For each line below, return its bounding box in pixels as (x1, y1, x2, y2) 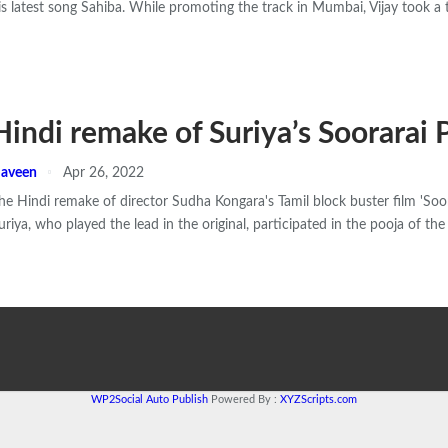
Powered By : (208, 394, 280, 405)
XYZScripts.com (280, 394, 357, 405)
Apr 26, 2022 (63, 166, 144, 180)
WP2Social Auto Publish (91, 394, 208, 405)
